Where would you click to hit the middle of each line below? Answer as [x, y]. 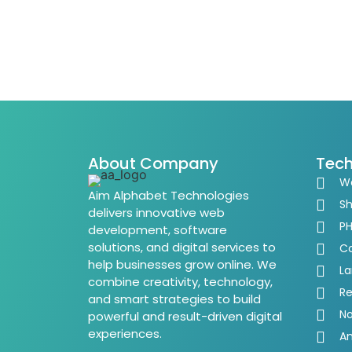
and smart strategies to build [174, 299]
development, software [158, 230]
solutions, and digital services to [182, 247]
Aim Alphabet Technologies [169, 195]
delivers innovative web [156, 213]
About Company [153, 163]
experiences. [125, 334]
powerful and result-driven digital [185, 316]
